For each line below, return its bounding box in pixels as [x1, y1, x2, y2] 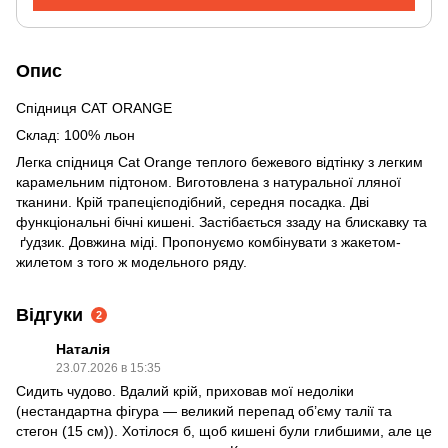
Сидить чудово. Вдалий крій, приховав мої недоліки [16, 383, 354, 400]
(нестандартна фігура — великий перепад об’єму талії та [16, 403, 392, 420]
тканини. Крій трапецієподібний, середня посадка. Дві [16, 194, 369, 211]
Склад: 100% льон [16, 127, 135, 144]
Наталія [56, 341, 110, 358]
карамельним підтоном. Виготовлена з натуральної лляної [16, 174, 401, 191]
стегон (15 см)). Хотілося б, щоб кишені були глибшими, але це [16, 423, 432, 440]
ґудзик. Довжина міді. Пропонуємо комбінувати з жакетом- [16, 234, 401, 251]
